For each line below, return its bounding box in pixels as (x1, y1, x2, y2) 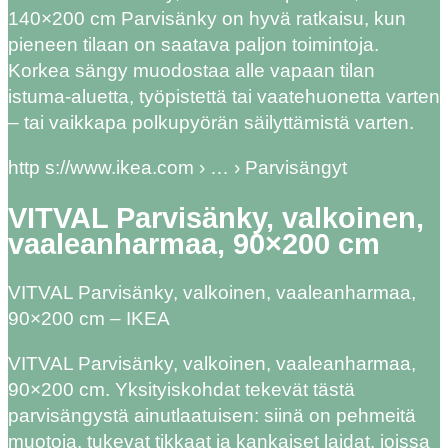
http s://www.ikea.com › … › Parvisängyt (8, 157, 347, 179)
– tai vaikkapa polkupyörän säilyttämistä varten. (8, 112, 414, 134)
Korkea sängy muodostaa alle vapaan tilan (8, 60, 375, 82)
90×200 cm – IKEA (8, 308, 170, 330)
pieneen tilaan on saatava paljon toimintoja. (8, 34, 379, 56)
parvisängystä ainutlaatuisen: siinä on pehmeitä (8, 405, 416, 427)
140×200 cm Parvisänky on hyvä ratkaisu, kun (8, 8, 406, 30)
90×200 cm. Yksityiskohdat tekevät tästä (8, 379, 355, 401)
